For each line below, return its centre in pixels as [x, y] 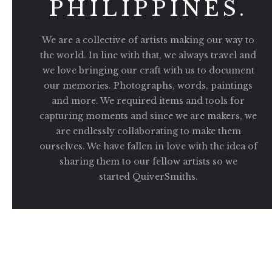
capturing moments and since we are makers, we [148, 116]
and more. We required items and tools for [148, 100]
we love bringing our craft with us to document [148, 70]
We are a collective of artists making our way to [148, 40]
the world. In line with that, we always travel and [148, 55]
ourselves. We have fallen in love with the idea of [148, 146]
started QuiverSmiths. [148, 176]
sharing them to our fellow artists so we [148, 161]
